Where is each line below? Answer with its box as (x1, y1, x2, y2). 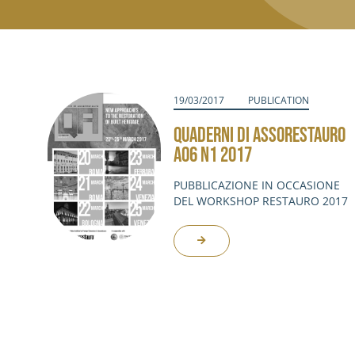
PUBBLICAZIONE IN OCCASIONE (173, 177, 340, 193)
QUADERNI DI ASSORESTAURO (173, 124, 345, 148)
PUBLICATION (247, 94, 309, 107)
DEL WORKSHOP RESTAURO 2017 (173, 193, 348, 208)
